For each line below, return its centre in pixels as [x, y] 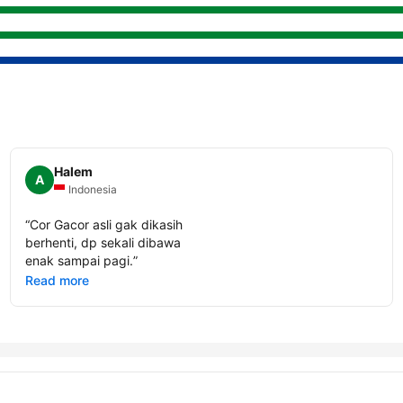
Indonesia [92, 189]
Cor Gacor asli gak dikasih [106, 224]
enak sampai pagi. [79, 260]
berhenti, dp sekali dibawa [103, 242]
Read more [57, 280]
